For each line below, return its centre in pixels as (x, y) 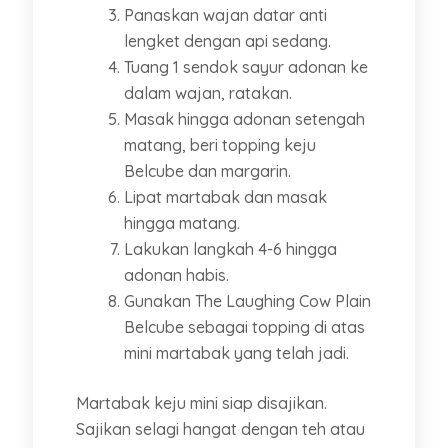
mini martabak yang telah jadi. (236, 352)
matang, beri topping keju (219, 144)
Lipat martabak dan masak (225, 196)
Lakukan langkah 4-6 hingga (230, 248)
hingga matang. (181, 222)
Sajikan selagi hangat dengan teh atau (220, 428)
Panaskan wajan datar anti (225, 14)
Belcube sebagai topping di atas (244, 326)
